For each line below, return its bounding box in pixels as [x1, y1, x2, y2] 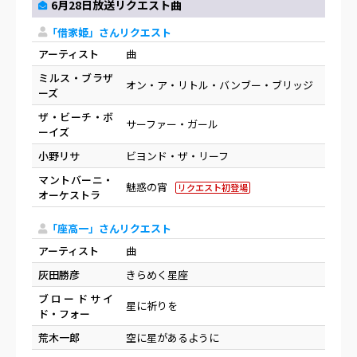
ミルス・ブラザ [38, 70, 113, 86]
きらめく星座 [126, 266, 188, 282]
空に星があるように [126, 329, 219, 345]
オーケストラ [38, 187, 100, 203]
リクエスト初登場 [178, 181, 248, 194]
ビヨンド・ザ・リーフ [126, 148, 229, 164]
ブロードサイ [38, 290, 113, 306]
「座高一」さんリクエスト [47, 221, 171, 237]
